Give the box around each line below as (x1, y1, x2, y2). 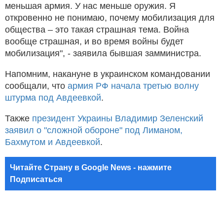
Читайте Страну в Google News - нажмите (10, 163, 172, 172)
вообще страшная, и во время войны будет (5, 36, 184, 46)
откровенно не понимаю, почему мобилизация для (5, 12, 215, 23)
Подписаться (10, 175, 62, 184)
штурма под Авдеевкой (5, 92, 101, 103)
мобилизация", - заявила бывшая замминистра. (5, 48, 201, 58)
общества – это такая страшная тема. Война (5, 24, 189, 35)
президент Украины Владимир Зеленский (32, 113, 203, 123)
